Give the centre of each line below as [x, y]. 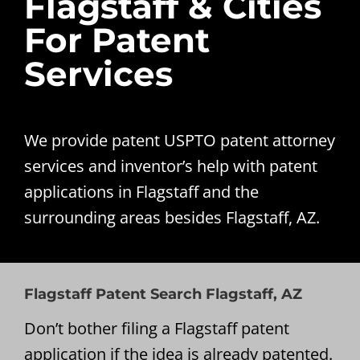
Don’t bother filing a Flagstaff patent [156, 329]
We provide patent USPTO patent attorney [179, 141]
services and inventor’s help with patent [170, 166]
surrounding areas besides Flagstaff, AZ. [172, 218]
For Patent [117, 41]
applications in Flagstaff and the [141, 192]
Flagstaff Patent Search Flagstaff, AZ [163, 295]
